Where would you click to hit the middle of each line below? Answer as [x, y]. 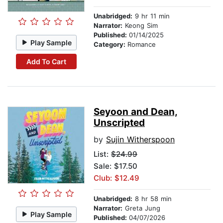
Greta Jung [141, 208]
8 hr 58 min [152, 199]
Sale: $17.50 [115, 166]
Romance [142, 45]
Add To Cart [46, 61]
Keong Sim [140, 26]
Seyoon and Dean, [136, 112]
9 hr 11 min [151, 16]
